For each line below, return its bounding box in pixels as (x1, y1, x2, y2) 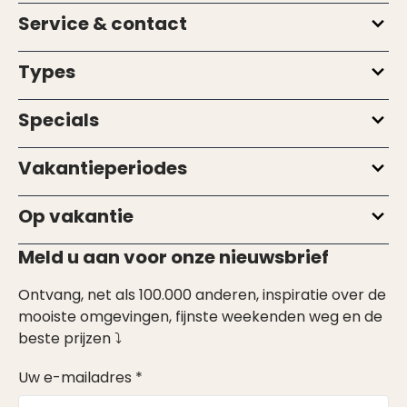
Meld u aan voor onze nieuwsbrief (18, 244, 329, 270)
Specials (18, 107, 99, 133)
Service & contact (18, 11, 187, 36)
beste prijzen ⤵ (18, 328, 122, 349)
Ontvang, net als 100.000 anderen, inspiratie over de (18, 284, 386, 305)
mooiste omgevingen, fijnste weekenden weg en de (18, 306, 382, 327)
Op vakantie (18, 203, 134, 229)
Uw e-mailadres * (18, 367, 143, 388)
